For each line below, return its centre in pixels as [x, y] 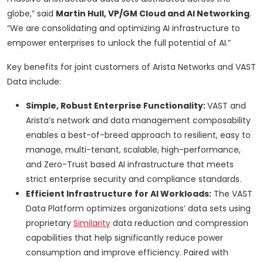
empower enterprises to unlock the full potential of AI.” [119, 43]
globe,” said [31, 14]
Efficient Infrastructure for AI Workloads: [119, 194]
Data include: [34, 82]
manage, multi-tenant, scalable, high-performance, [133, 150]
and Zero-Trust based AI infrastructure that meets [130, 165]
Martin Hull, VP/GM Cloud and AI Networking [153, 14]
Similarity [92, 223]
